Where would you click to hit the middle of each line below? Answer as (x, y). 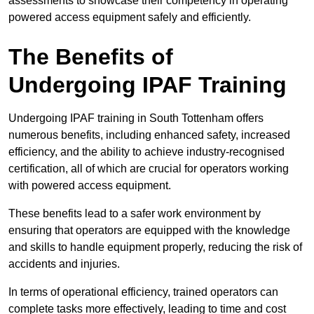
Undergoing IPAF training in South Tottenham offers (136, 118)
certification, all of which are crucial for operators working (149, 169)
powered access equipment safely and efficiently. (130, 18)
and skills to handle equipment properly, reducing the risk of (155, 247)
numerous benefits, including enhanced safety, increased (149, 135)
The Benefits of (91, 57)
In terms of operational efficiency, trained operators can (143, 292)
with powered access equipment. (90, 186)
